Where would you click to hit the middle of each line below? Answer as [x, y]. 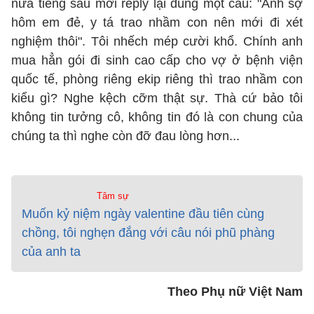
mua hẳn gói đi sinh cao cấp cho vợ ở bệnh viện [157, 60]
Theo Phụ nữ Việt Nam [235, 292]
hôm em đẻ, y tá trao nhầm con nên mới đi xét [157, 22]
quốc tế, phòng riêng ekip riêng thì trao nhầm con [157, 79]
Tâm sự [112, 196]
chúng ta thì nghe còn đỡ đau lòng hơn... [125, 136]
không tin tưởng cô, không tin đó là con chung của [157, 117]
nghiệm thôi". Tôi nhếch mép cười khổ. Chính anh [157, 41]
